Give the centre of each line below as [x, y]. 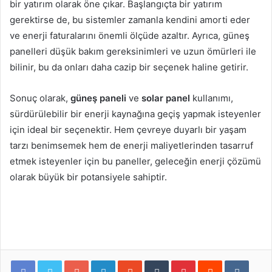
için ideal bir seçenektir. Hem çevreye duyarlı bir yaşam [128, 130]
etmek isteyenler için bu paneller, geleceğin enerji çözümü [135, 161]
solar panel [166, 98]
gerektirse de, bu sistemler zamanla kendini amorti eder [130, 20]
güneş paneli [98, 98]
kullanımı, [212, 98]
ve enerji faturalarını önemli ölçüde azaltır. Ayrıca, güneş [130, 36]
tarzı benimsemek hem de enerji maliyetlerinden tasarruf [131, 145]
